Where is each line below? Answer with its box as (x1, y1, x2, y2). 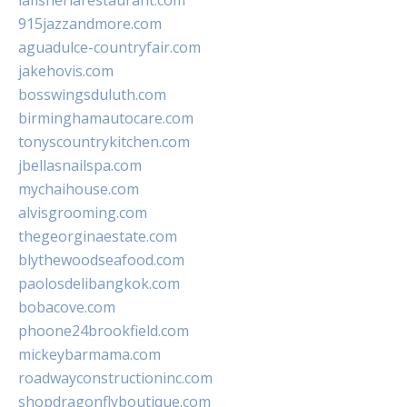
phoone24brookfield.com (18, 321, 189, 342)
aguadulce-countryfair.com (18, 37, 201, 58)
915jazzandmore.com (18, 14, 162, 35)
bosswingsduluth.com (18, 84, 166, 105)
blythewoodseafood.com (18, 250, 184, 271)
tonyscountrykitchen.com (18, 132, 190, 153)
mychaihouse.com (18, 179, 139, 200)
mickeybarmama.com (18, 344, 161, 365)
